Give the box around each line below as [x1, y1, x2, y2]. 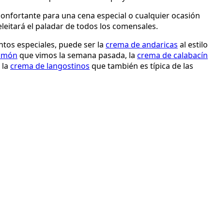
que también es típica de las [90, 60, 193, 71]
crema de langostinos [10, 60, 90, 71]
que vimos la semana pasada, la [17, 49, 137, 61]
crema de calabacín [137, 49, 208, 61]
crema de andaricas [106, 39, 178, 50]
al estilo [178, 39, 208, 50]
